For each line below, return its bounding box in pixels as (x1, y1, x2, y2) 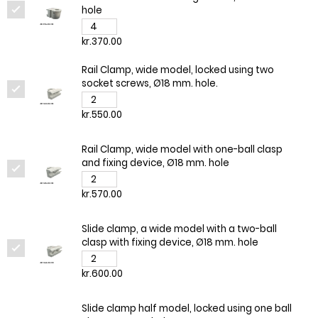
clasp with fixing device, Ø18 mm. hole (81, 236, 258, 250)
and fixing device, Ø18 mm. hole (81, 156, 229, 170)
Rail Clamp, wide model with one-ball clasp (81, 143, 283, 157)
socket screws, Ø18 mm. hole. (81, 77, 218, 91)
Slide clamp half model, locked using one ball (81, 302, 292, 316)
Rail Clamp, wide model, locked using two (81, 63, 274, 77)
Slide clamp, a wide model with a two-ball (81, 222, 277, 236)
